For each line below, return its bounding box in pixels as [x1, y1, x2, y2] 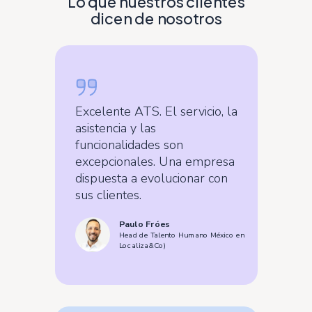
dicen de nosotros [90, 8, 222, 28]
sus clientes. [75, 187, 141, 203]
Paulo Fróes [118, 218, 169, 231]
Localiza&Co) [118, 240, 166, 251]
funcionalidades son [75, 136, 183, 153]
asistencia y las [75, 120, 156, 136]
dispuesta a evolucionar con [75, 170, 228, 187]
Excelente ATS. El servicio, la [75, 103, 237, 120]
